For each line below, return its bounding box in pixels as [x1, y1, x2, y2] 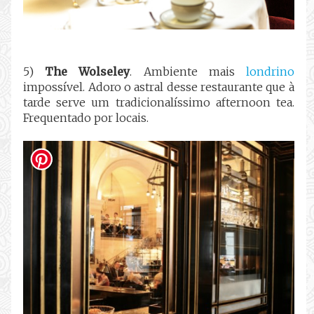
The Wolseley [45, 64, 130, 79]
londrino [245, 64, 294, 79]
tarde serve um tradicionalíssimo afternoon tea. [23, 95, 294, 110]
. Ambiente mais [130, 64, 246, 79]
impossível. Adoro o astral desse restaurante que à [23, 80, 294, 95]
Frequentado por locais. [23, 111, 149, 125]
